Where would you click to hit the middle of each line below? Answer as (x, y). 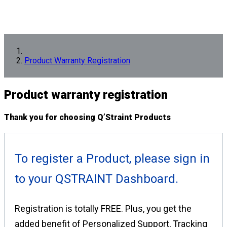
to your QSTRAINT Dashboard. (97, 179)
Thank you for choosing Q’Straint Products (87, 118)
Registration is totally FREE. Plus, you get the (103, 209)
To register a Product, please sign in (112, 159)
